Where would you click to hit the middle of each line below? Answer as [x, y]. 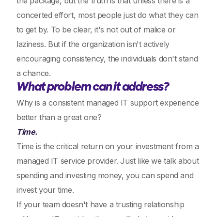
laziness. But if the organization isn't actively [93, 44]
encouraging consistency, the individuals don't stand [107, 59]
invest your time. [45, 190]
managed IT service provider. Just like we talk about [108, 161]
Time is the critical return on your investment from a [108, 146]
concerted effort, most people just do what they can [108, 15]
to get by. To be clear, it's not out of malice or [96, 30]
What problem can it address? [93, 88]
